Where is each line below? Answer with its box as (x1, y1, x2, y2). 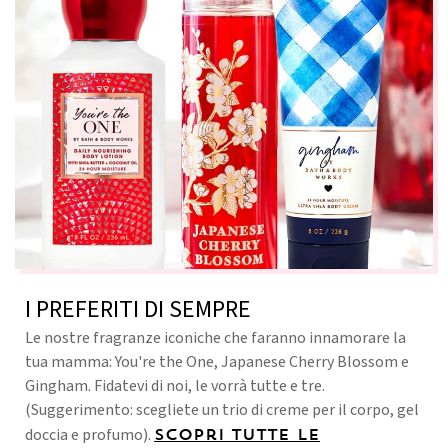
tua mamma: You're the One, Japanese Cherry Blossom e (25, 350, 409, 373)
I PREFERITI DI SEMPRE (25, 291, 251, 327)
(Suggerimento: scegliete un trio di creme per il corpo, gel (25, 398, 419, 421)
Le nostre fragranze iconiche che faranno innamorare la (25, 326, 406, 349)
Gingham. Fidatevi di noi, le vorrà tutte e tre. (25, 374, 325, 397)
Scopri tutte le (154, 423, 320, 444)
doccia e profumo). (25, 423, 154, 446)
